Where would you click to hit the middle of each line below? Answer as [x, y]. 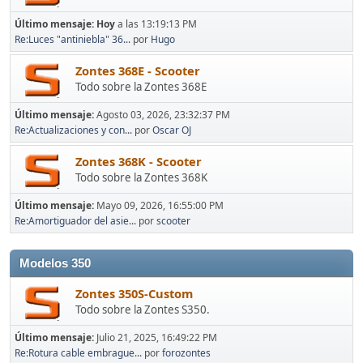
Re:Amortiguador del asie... [75, 221]
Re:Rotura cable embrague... [78, 353]
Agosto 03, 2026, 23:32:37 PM [163, 115]
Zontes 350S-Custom [134, 293]
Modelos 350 [55, 263]
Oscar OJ [172, 130]
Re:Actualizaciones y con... [73, 130]
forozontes [186, 353]
